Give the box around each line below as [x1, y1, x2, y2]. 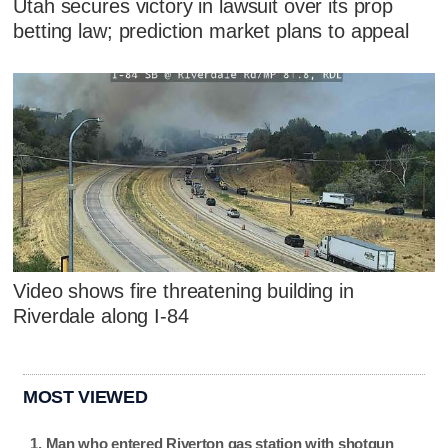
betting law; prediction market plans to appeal [13, 19, 409, 42]
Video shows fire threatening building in [13, 279, 354, 302]
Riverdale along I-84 [13, 304, 189, 327]
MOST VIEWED [23, 386, 148, 407]
